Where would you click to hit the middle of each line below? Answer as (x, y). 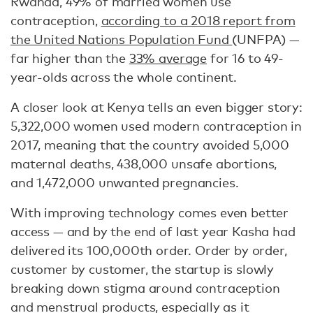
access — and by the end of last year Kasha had (153, 231)
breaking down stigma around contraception (145, 288)
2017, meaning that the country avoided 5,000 (150, 145)
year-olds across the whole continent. (124, 77)
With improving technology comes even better (150, 212)
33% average (168, 58)
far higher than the (70, 58)
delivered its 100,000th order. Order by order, (149, 250)
